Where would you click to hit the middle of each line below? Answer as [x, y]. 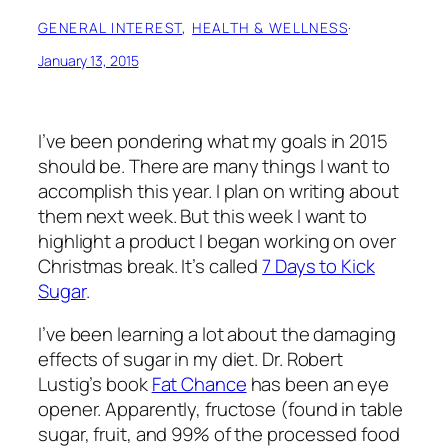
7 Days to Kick [318, 265]
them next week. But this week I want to [203, 215]
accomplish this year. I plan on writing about [218, 190]
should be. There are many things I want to [214, 165]
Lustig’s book [95, 384]
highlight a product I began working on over [217, 240]
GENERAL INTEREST [110, 28]
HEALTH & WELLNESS [270, 28]
